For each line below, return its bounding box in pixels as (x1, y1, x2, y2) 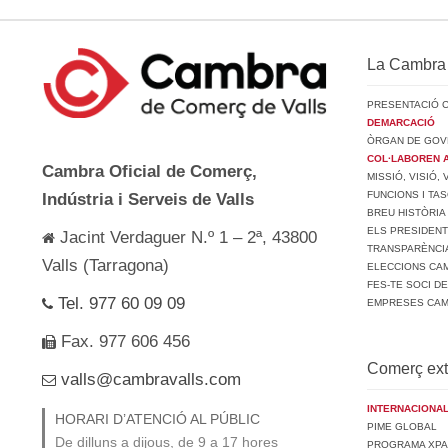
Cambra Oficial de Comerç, (42, 162, 257, 182)
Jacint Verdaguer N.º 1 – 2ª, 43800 (55, 228, 317, 248)
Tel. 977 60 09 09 (53, 294, 185, 314)
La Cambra (367, 55, 446, 73)
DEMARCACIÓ (367, 116, 435, 128)
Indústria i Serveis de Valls (42, 190, 254, 210)
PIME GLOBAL (367, 420, 437, 432)
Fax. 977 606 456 (56, 332, 190, 352)
